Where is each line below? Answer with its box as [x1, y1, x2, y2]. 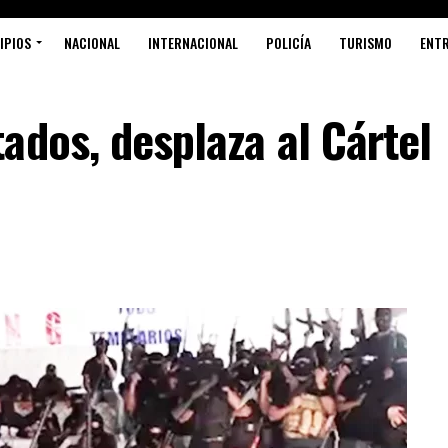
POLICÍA [266, 32, 311, 53]
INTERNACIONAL [148, 32, 238, 53]
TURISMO [339, 32, 392, 53]
